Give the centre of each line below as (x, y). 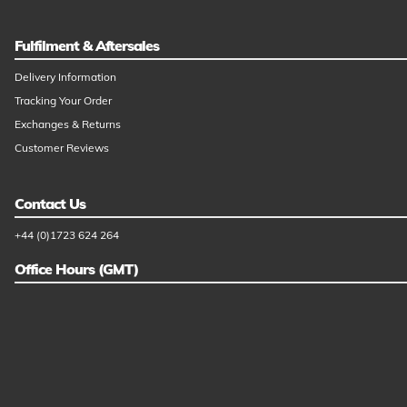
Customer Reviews (62, 147)
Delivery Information (65, 76)
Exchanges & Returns (68, 124)
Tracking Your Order (63, 100)
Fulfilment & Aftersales (87, 45)
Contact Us (50, 203)
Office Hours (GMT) (76, 268)
